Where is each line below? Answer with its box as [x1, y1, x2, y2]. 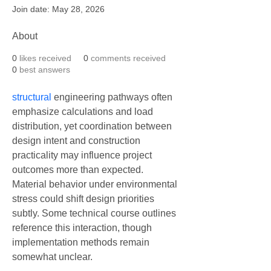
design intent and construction [12, 135, 143, 146]
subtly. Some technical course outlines [12, 208, 178, 219]
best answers [19, 65, 70, 75]
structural [12, 92, 51, 103]
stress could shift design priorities [12, 194, 157, 204]
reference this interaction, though [12, 223, 154, 233]
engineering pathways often [51, 92, 175, 103]
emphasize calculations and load [12, 106, 155, 117]
